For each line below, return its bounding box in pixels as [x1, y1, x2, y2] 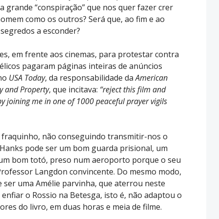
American [135, 72, 168, 83]
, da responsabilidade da [45, 72, 135, 83]
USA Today [9, 72, 45, 83]
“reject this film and [100, 84, 166, 95]
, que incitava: [49, 84, 100, 95]
